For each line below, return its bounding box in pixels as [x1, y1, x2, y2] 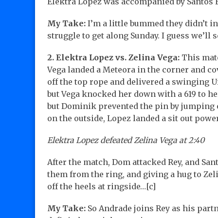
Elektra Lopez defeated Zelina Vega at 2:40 [47, 135, 204, 145]
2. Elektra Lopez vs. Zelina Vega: [47, 53, 180, 63]
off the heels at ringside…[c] [47, 182, 156, 192]
